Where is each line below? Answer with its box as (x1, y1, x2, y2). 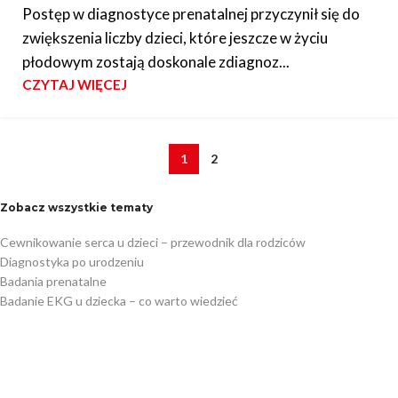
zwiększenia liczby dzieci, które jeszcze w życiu (22, 28, 328, 47)
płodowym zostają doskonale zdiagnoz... (22, 52, 290, 71)
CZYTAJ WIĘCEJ (22, 76, 127, 92)
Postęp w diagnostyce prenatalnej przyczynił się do (22, 4, 360, 23)
